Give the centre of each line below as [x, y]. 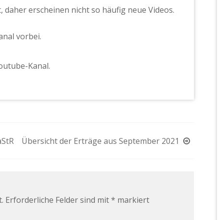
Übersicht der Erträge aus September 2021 [101, 141]
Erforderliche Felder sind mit [58, 200]
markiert [132, 200]
